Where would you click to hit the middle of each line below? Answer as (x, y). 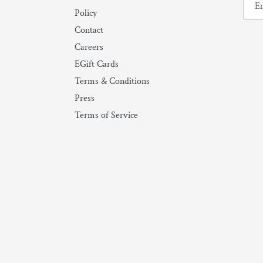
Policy (86, 14)
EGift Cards (97, 65)
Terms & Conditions (112, 82)
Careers (89, 48)
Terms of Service (106, 116)
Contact (89, 31)
